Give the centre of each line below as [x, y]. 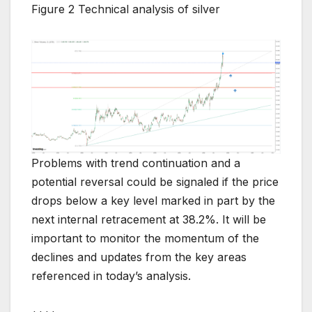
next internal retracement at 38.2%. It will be [149, 219]
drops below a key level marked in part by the [153, 201]
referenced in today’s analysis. [111, 276]
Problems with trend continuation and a [136, 163]
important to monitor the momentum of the [145, 238]
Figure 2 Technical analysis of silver [126, 9]
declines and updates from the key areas [139, 257]
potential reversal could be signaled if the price [155, 182]
